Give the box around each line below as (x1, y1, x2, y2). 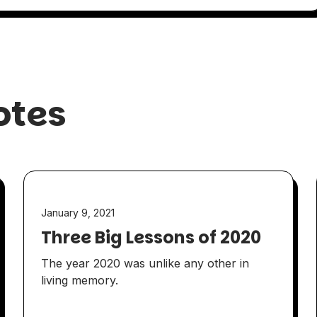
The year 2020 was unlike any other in (41, 256, 250, 271)
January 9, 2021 (41, 207, 115, 219)
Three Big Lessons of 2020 (41, 226, 262, 250)
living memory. (41, 273, 119, 288)
